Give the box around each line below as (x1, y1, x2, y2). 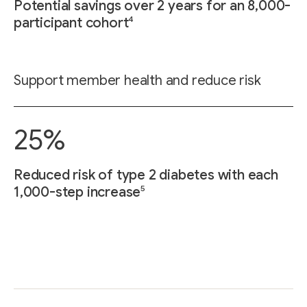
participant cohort (14, 14, 129, 32)
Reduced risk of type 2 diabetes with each (14, 167, 278, 184)
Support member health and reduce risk (14, 72, 261, 90)
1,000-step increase (14, 183, 141, 201)
